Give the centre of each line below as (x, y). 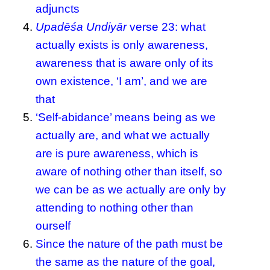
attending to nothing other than (115, 207)
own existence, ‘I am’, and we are (122, 81)
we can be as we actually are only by (131, 189)
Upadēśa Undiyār (81, 27)
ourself (53, 225)
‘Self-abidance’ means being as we (126, 117)
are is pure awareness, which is (117, 153)
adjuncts (58, 8)
